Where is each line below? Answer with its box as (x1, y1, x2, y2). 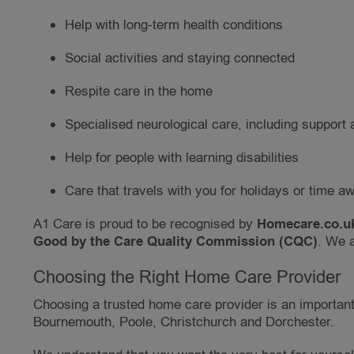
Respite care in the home (65, 82, 213, 101)
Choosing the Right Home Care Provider (33, 265, 341, 290)
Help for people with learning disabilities (65, 149, 299, 168)
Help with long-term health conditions (65, 16, 283, 35)
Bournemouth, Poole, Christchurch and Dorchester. (33, 313, 334, 332)
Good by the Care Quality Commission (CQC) (33, 232, 318, 252)
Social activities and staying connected (65, 49, 295, 68)
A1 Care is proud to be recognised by (33, 215, 257, 234)
